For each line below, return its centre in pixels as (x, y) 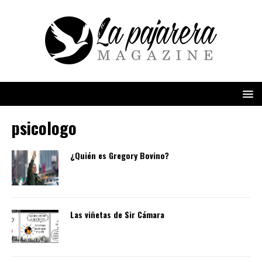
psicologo (44, 128)
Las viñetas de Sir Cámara (117, 215)
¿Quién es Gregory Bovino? (120, 155)
